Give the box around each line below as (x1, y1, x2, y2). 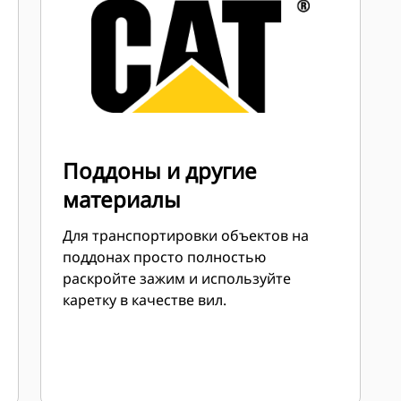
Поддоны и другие (63, 156, 258, 185)
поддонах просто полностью (63, 247, 267, 267)
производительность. (84, 11, 239, 30)
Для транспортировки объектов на (63, 226, 310, 245)
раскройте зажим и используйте (63, 269, 292, 288)
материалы (63, 184, 182, 214)
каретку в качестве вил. (63, 290, 227, 310)
